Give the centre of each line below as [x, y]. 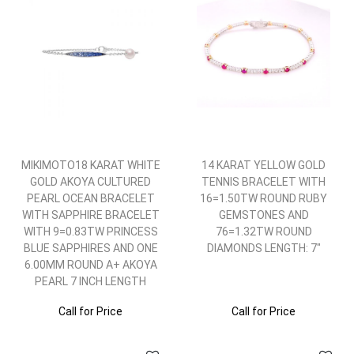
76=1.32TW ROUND [264, 232]
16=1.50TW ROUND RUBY [264, 198]
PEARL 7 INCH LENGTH [90, 281]
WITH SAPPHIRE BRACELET [90, 215]
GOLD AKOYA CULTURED [90, 182]
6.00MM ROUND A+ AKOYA [90, 265]
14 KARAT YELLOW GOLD [264, 165]
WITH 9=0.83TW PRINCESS [90, 232]
